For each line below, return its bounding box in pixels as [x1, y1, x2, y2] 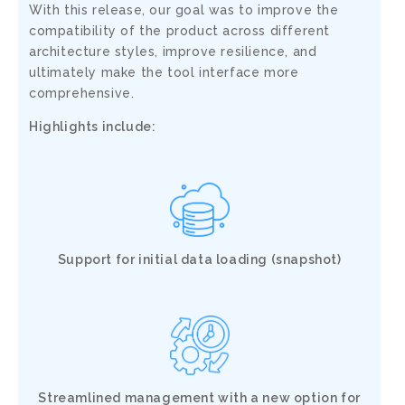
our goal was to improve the [149, 2, 339, 17]
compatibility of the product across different [29, 23, 331, 38]
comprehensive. [29, 85, 135, 100]
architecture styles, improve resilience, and [29, 43, 317, 59]
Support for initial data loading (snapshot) [57, 251, 342, 267]
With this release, [29, 2, 150, 17]
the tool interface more [137, 64, 299, 80]
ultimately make [29, 64, 137, 80]
